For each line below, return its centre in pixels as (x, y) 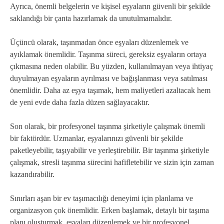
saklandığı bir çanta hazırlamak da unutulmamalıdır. (91, 18)
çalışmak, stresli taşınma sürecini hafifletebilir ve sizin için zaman (112, 162)
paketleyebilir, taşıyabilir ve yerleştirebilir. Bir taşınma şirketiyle (109, 150)
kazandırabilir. (32, 174)
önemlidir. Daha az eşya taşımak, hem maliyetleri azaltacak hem (110, 90)
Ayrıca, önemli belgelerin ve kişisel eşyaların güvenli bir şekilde (110, 6)
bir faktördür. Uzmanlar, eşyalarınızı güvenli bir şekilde (96, 138)
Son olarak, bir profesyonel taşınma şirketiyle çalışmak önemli (107, 126)
